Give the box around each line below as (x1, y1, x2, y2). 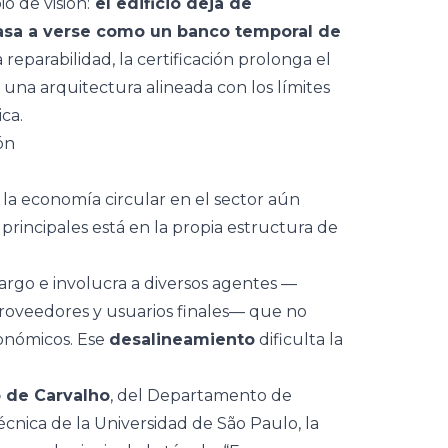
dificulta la (255, 330, 343, 349)
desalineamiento (109, 330, 255, 349)
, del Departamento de (110, 386, 292, 405)
